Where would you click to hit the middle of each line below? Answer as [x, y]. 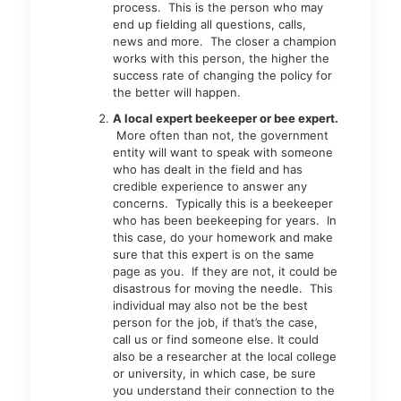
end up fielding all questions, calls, [209, 24]
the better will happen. [176, 92]
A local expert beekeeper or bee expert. [225, 118]
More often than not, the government [220, 135]
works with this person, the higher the [221, 58]
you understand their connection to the [223, 390]
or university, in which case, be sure [214, 373]
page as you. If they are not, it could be [225, 271]
